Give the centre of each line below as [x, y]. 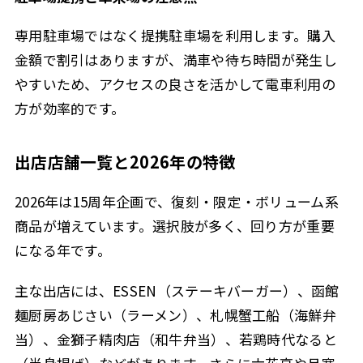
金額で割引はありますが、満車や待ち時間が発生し [175, 59]
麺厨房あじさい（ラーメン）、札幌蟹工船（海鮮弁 [175, 315]
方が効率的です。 [70, 108]
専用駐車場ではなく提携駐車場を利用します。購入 [175, 35]
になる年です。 [63, 250]
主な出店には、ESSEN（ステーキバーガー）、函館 [177, 291]
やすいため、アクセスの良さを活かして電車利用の [175, 83]
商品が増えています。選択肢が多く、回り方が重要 [174, 225]
